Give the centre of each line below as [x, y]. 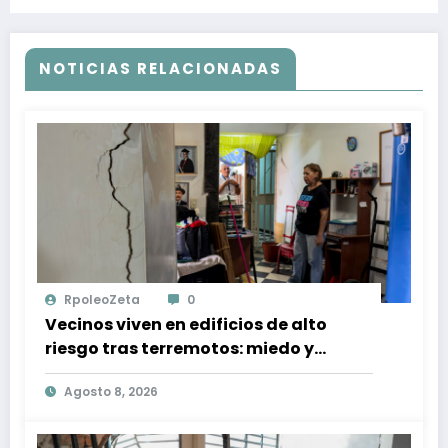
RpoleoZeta [102, 299]
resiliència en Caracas [140, 372]
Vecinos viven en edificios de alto [186, 324]
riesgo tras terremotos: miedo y [179, 348]
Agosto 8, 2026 [111, 391]
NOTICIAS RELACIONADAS [160, 68]
